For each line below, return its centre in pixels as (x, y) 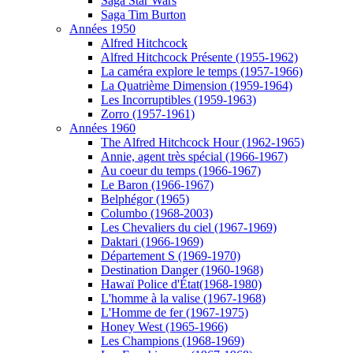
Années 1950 (102, 29)
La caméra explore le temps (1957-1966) (202, 71)
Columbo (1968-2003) (157, 213)
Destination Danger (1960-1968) (182, 270)
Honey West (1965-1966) (164, 327)
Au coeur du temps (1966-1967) (181, 171)
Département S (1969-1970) (171, 256)
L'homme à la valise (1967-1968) (183, 298)
